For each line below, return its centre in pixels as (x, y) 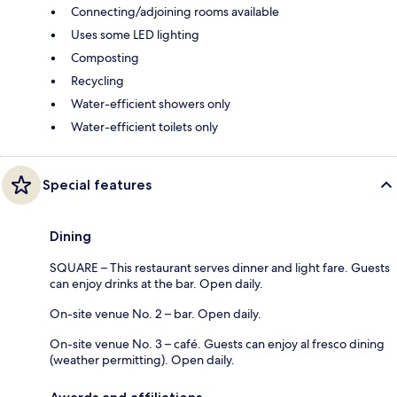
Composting (105, 58)
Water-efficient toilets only (144, 127)
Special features (97, 185)
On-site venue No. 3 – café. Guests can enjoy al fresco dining (217, 344)
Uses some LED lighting (135, 35)
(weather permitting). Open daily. (142, 360)
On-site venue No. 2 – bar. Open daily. (156, 314)
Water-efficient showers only (151, 104)
